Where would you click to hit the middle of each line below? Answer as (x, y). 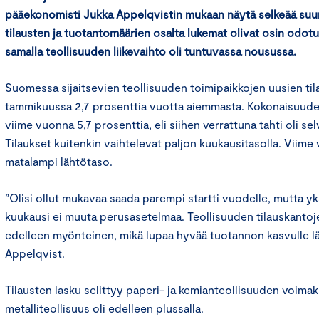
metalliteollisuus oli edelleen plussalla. (104, 308)
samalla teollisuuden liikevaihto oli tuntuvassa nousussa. (152, 51)
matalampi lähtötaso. (59, 162)
